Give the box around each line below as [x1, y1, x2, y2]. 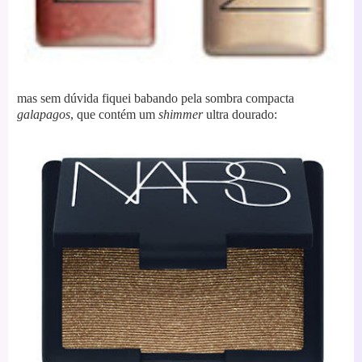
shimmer [158, 107, 203, 122]
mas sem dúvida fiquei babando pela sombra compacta [17, 91, 294, 106]
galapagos [17, 107, 70, 122]
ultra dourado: [203, 107, 277, 122]
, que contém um [70, 107, 158, 122]
